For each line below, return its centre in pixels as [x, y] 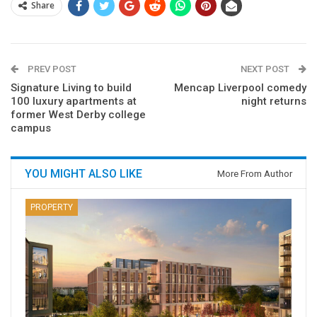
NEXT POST [266, 69]
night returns [274, 102]
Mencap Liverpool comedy [240, 88]
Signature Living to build [71, 88]
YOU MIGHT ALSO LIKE [83, 174]
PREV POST [51, 69]
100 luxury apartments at [74, 102]
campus [31, 128]
